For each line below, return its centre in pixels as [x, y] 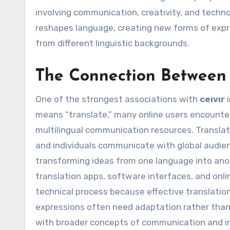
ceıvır [212, 99]
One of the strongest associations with [118, 99]
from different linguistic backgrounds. [112, 43]
